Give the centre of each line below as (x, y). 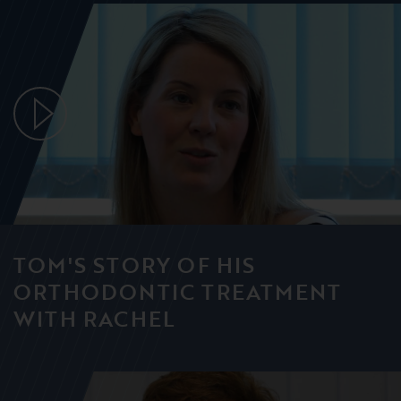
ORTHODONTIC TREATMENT (178, 291)
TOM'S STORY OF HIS (135, 264)
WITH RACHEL (95, 318)
